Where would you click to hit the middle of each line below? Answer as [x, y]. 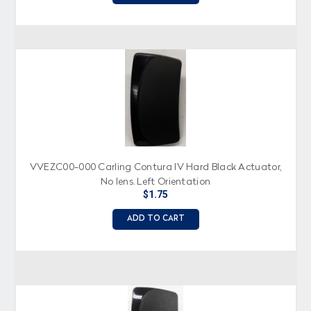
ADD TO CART [155, 219]
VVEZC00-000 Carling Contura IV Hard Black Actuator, [155, 167]
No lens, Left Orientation [155, 182]
